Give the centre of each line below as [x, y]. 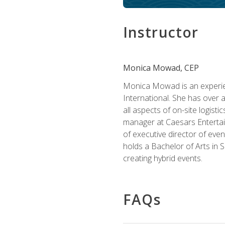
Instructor [161, 32]
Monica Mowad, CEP [161, 68]
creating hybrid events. [162, 158]
